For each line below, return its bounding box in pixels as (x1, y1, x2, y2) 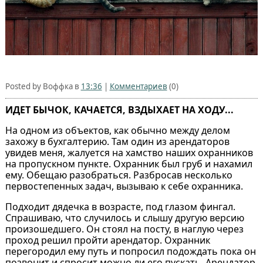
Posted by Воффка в (5, 81, 81, 92)
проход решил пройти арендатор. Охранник (5, 234, 210, 247)
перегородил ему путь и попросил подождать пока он (5, 245, 256, 258)
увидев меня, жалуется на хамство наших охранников (5, 146, 253, 160)
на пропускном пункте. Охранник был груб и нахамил (5, 157, 252, 171)
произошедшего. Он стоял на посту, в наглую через (5, 222, 244, 236)
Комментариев (109, 81, 167, 92)
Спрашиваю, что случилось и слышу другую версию (5, 211, 244, 225)
